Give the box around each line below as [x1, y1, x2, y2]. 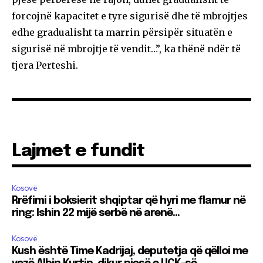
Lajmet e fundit [12, 141, 144, 160]
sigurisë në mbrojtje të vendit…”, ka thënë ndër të [12, 42, 241, 55]
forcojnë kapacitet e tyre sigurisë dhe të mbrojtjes [12, 9, 248, 22]
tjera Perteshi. [12, 59, 78, 71]
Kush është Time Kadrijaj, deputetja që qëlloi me [12, 245, 248, 257]
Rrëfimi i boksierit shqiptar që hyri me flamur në [12, 195, 245, 206]
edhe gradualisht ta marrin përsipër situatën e [12, 26, 232, 38]
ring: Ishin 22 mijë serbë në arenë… [12, 207, 180, 218]
